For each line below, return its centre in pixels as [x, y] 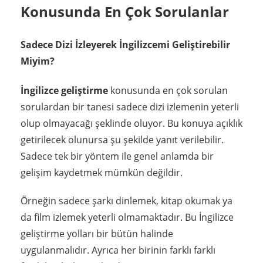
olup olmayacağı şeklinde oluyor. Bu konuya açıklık [131, 123]
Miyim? [38, 61]
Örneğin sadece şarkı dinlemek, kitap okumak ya [127, 200]
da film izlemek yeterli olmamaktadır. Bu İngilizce [127, 217]
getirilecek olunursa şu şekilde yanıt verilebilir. [122, 139]
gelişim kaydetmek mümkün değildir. [102, 172]
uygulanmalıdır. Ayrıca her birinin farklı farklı [118, 250]
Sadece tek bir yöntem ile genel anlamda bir [117, 156]
